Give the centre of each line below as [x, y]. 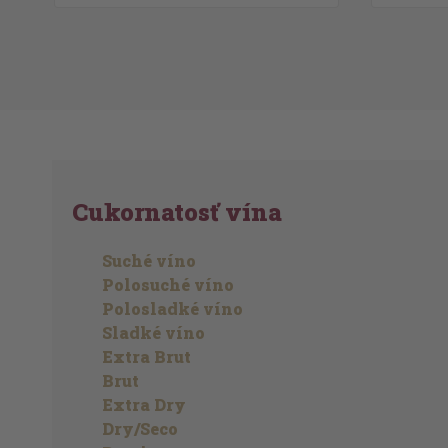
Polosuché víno [168, 284]
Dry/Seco [140, 428]
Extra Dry [144, 404]
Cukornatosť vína [177, 212]
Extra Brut [146, 356]
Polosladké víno [172, 308]
